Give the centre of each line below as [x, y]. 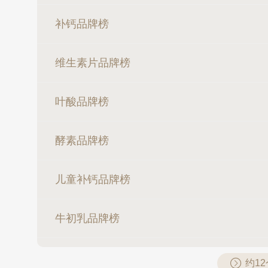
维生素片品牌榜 [93, 63]
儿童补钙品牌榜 [93, 179]
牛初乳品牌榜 [87, 218]
